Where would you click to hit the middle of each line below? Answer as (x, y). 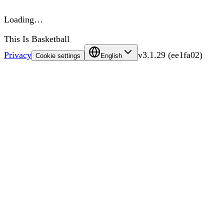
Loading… (23, 19)
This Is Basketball (37, 39)
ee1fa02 (185, 55)
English (111, 56)
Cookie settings (58, 56)
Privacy (18, 55)
